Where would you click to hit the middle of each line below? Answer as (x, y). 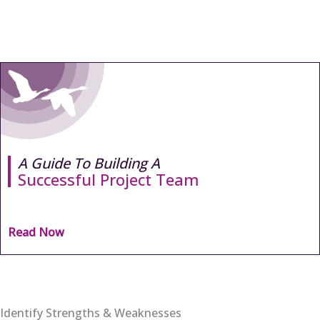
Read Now (36, 232)
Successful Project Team (109, 179)
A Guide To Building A (89, 163)
